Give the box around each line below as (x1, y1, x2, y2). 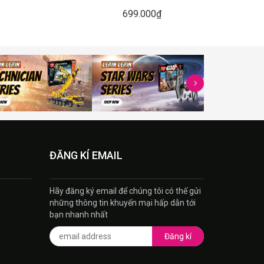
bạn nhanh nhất (49, 210, 108, 220)
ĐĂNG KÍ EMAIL (49, 149, 123, 162)
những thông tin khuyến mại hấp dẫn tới (49, 198, 196, 208)
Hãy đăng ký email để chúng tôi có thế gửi (49, 186, 201, 196)
